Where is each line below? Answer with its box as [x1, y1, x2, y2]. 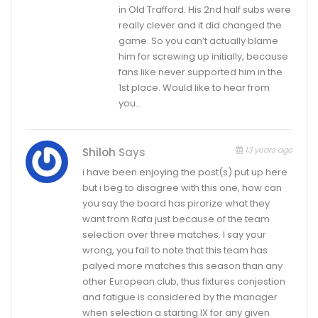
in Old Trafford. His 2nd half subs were [118, 2, 291, 16]
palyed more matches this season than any [82, 258, 283, 273]
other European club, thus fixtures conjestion [82, 274, 285, 288]
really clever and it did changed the [118, 18, 282, 32]
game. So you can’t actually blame [118, 33, 278, 48]
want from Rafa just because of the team [82, 212, 270, 226]
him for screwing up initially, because [118, 49, 288, 63]
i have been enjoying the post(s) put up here [82, 165, 287, 179]
